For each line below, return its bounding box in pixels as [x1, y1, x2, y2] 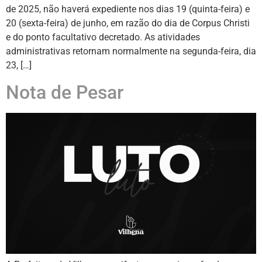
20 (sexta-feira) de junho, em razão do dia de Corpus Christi [6, 18, 250, 29]
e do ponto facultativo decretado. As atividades [6, 32, 200, 43]
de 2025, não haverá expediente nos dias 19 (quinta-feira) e [6, 4, 250, 15]
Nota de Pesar [6, 81, 123, 104]
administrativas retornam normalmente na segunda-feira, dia [6, 46, 256, 57]
